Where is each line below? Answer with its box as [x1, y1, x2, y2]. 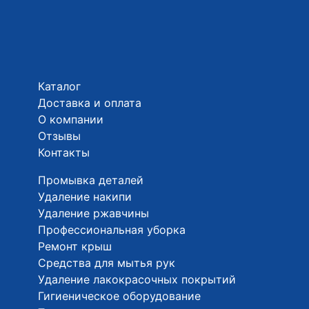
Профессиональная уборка [38, 222, 186, 237]
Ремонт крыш [38, 239, 112, 253]
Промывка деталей [38, 172, 143, 187]
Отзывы [38, 128, 81, 143]
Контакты [38, 145, 90, 159]
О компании [38, 112, 103, 126]
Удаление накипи [38, 189, 132, 203]
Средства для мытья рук [38, 255, 175, 270]
